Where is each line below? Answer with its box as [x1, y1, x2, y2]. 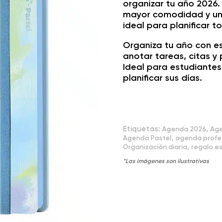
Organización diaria [123, 143, 188, 151]
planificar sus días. [123, 72, 203, 83]
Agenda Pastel [123, 134, 172, 142]
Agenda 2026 [162, 125, 207, 133]
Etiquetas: [123, 124, 163, 133]
